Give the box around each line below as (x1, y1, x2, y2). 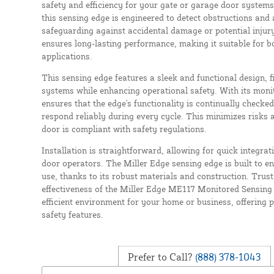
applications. (41, 50, 92, 61)
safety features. (41, 209, 103, 220)
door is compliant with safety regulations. (41, 123, 207, 134)
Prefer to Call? (128, 250, 193, 263)
